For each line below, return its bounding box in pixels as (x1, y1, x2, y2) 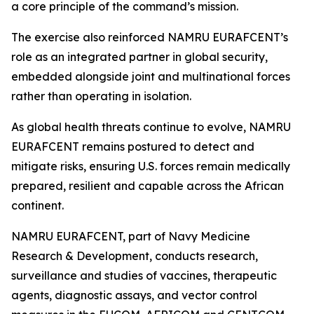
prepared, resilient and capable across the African (11, 179, 284, 193)
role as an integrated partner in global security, (11, 50, 268, 64)
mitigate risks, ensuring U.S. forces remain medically (11, 159, 290, 173)
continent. (11, 198, 64, 212)
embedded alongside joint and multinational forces (11, 69, 290, 83)
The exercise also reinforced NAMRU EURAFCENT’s (11, 30, 288, 44)
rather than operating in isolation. (11, 89, 191, 103)
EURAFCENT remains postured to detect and (11, 139, 254, 153)
